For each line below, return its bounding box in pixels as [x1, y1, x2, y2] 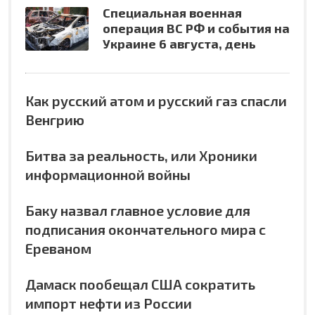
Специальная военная [103, 4, 242, 20]
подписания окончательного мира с [25, 220, 266, 238]
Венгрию [25, 110, 84, 128]
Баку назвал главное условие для [25, 201, 250, 219]
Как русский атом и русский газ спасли [25, 91, 287, 109]
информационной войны [25, 165, 191, 183]
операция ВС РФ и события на [103, 20, 290, 36]
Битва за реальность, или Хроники [25, 146, 257, 164]
